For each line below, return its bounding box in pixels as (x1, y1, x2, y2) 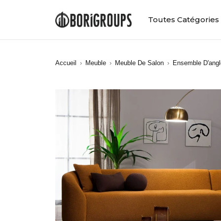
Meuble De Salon (115, 59, 164, 67)
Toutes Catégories (148, 15, 219, 24)
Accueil (55, 59, 76, 67)
